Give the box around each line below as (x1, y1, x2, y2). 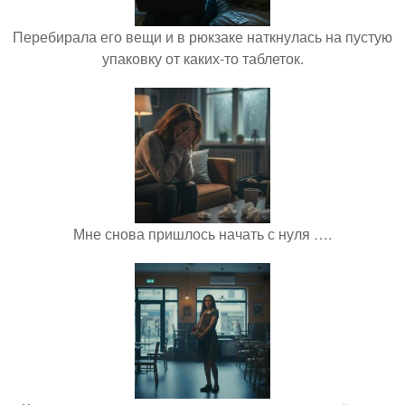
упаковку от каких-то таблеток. (101, 48, 304, 70)
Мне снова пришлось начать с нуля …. (73, 223, 332, 245)
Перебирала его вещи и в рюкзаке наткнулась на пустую (13, 26, 392, 48)
